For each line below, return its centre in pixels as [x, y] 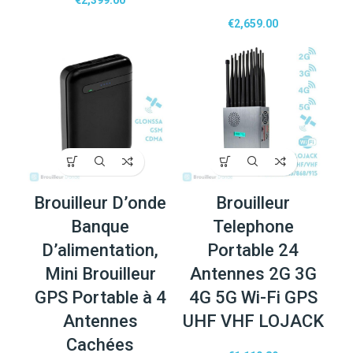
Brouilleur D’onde [100, 203]
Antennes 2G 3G [253, 273]
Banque [100, 226]
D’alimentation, [100, 250]
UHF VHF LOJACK [253, 321]
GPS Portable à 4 [100, 297]
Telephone [253, 226]
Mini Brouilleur [100, 273]
